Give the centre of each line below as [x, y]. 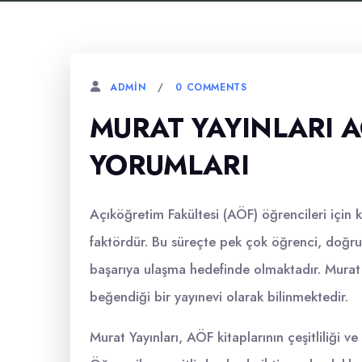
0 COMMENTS [211, 87]
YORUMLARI [169, 165]
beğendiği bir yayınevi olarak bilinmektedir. [219, 297]
